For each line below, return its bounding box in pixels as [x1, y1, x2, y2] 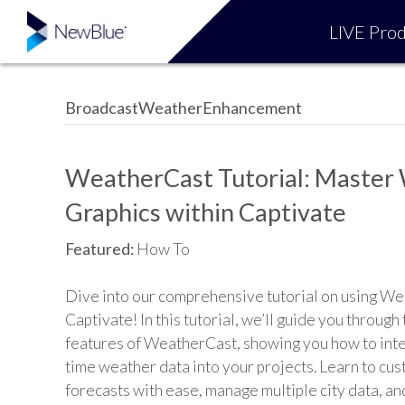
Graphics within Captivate [65, 197, 346, 227]
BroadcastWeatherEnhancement [65, 98, 302, 118]
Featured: [65, 240, 137, 259]
